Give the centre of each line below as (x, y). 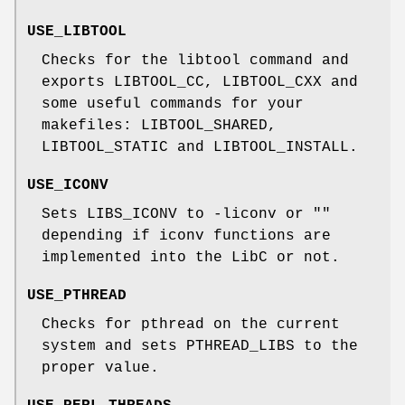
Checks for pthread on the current (191, 324)
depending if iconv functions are (186, 235)
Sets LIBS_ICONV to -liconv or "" (186, 214)
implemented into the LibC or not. (191, 257)
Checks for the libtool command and (195, 60)
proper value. (100, 367)
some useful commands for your (173, 104)
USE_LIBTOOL (77, 31)
